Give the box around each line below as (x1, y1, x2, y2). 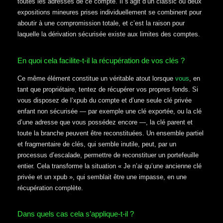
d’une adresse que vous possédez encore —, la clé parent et (17, 118, 193, 126)
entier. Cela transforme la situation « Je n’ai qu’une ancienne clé (17, 162, 202, 170)
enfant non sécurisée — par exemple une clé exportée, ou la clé (17, 107, 202, 115)
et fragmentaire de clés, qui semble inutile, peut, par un (17, 140, 176, 148)
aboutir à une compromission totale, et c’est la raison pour (17, 19, 185, 27)
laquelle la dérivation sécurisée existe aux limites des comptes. (17, 30, 200, 38)
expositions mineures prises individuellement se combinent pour (17, 8, 202, 16)
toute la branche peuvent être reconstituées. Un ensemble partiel (17, 129, 204, 137)
